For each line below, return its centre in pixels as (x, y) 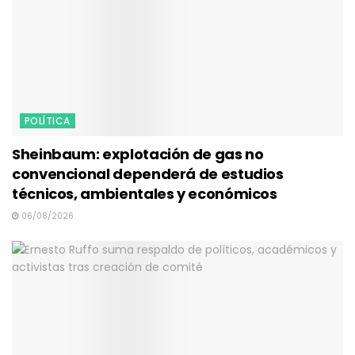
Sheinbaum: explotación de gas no (138, 155)
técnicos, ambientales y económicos (145, 194)
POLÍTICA (48, 121)
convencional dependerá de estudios (148, 174)
